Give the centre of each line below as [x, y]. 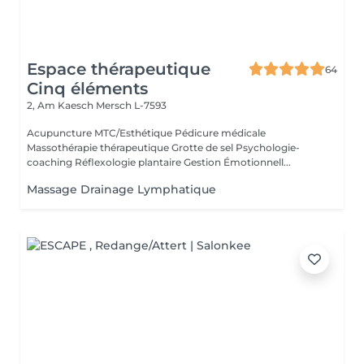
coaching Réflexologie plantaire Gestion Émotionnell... [159, 162]
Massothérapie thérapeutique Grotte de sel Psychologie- [163, 147]
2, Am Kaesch [61, 105]
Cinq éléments [87, 89]
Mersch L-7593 [131, 105]
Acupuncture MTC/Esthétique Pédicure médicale [146, 133]
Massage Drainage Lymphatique [121, 189]
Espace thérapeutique [119, 69]
